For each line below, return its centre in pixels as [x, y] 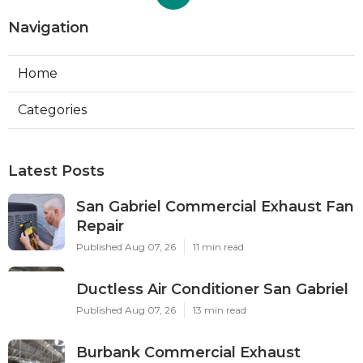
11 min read [218, 247]
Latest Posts [56, 171]
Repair [100, 226]
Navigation [49, 28]
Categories [52, 110]
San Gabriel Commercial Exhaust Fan [215, 207]
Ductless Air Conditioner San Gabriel [212, 290]
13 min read [220, 310]
